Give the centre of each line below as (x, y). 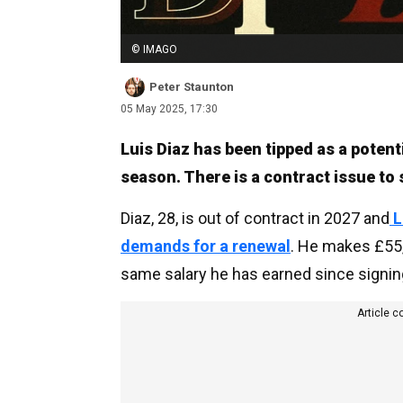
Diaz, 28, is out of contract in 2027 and (255, 218)
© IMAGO (154, 49)
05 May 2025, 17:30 (169, 108)
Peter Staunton (192, 86)
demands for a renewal (206, 246)
